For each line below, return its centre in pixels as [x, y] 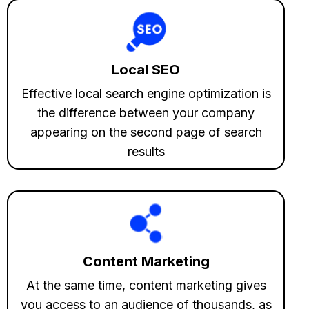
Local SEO [146, 69]
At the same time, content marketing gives [146, 285]
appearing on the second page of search [146, 132]
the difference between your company [146, 112]
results [146, 151]
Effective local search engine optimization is [146, 93]
